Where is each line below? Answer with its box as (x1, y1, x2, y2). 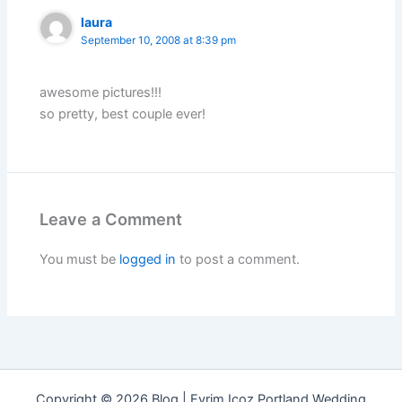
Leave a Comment (39, 209, 183, 230)
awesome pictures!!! (39, 84, 162, 101)
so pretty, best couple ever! (39, 106, 206, 123)
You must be (39, 251, 120, 268)
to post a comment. (176, 251, 301, 268)
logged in (119, 251, 177, 268)
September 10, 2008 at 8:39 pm (81, 33, 237, 47)
